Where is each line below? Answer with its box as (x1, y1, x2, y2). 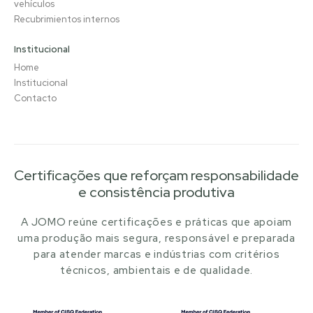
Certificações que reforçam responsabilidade (14, 166, 299, 184)
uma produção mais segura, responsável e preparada (17, 231, 296, 245)
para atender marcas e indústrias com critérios (33, 247, 280, 261)
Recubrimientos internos (14, 13, 119, 25)
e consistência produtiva (78, 183, 235, 201)
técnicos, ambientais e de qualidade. (60, 263, 253, 277)
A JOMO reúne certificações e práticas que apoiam (21, 215, 292, 229)
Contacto (14, 92, 57, 104)
